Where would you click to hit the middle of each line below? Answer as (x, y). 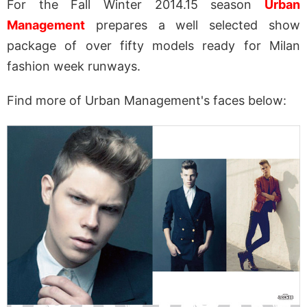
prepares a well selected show (193, 25)
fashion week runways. (74, 66)
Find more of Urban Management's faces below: (147, 100)
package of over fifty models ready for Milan (153, 45)
